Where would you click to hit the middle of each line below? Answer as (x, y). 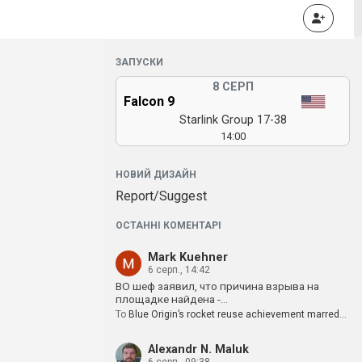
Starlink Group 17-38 (233, 120)
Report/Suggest (161, 196)
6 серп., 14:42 (179, 270)
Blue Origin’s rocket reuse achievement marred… (238, 314)
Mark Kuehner (188, 257)
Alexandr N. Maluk (198, 349)
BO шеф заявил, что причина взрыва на (217, 286)
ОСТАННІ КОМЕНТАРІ (168, 225)
